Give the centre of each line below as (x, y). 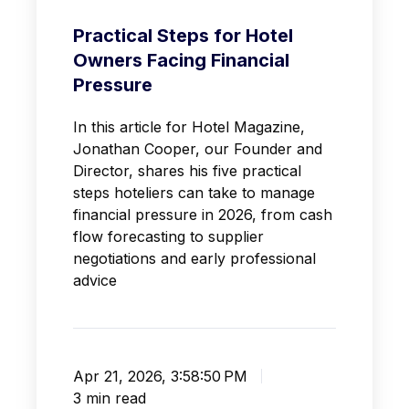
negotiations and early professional (194, 259)
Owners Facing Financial (181, 61)
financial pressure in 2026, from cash (203, 215)
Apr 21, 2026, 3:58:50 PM (160, 377)
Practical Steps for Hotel (183, 36)
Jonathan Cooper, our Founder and (198, 149)
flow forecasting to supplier (168, 237)
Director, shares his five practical (187, 171)
